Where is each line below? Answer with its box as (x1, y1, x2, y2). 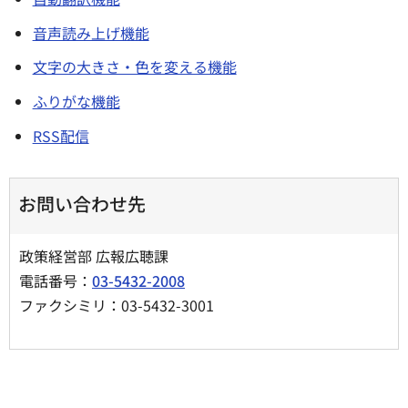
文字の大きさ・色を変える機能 (32, 56, 237, 78)
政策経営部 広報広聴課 (19, 244, 187, 267)
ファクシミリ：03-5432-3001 (19, 293, 214, 316)
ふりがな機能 (32, 90, 120, 113)
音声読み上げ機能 (32, 21, 149, 44)
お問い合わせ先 (18, 189, 146, 217)
